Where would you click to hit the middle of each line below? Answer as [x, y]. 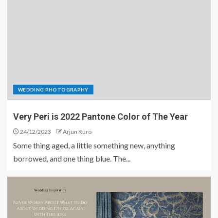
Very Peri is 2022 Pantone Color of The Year [100, 117]
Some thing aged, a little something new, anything [94, 145]
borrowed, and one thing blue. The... [72, 158]
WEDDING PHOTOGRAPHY [53, 90]
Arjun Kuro [77, 132]
